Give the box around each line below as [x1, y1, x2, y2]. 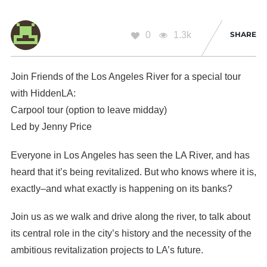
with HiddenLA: [10, 88, 76, 99]
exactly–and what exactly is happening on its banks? [10, 183, 232, 194]
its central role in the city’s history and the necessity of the [10, 228, 252, 238]
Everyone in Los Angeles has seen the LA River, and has [10, 150, 250, 160]
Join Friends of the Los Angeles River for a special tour [10, 72, 241, 82]
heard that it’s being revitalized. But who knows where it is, [10, 166, 256, 177]
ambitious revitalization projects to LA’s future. [10, 244, 203, 255]
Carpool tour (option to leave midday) [10, 105, 167, 116]
